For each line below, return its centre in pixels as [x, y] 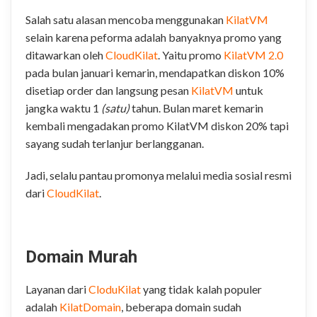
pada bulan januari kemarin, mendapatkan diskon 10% [155, 72]
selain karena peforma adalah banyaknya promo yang [154, 37]
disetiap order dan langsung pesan [108, 90]
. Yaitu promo [191, 54]
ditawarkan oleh [65, 54]
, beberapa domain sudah [181, 306]
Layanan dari [57, 289]
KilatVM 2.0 [253, 54]
